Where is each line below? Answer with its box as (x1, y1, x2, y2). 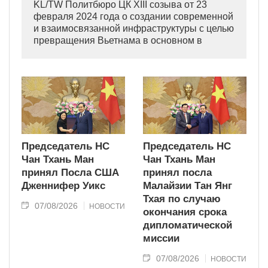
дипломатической (143, 220, 232, 232)
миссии (143, 233, 179, 245)
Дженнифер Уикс (22, 180, 105, 192)
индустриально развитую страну (33, 47, 177, 57)
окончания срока (143, 206, 227, 218)
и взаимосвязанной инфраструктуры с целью (33, 23, 234, 33)
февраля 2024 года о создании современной (33, 11, 233, 22)
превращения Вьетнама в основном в (33, 35, 202, 45)
